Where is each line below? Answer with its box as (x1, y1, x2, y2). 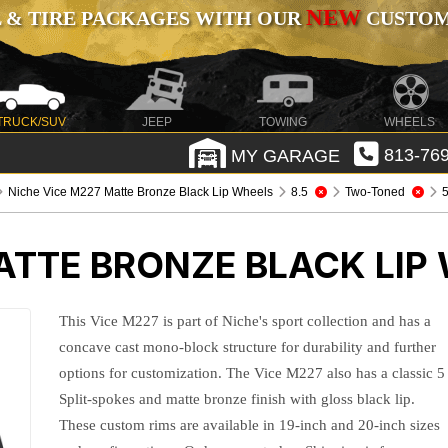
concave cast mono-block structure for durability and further (59, 339, 437, 355)
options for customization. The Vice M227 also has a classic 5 (59, 365, 446, 381)
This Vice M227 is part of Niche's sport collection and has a (59, 313, 432, 329)
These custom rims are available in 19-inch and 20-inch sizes (59, 417, 441, 433)
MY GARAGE (225, 145, 340, 166)
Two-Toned (345, 185, 406, 199)
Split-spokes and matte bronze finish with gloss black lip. (59, 391, 416, 407)
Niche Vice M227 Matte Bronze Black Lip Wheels (8, 185, 274, 199)
